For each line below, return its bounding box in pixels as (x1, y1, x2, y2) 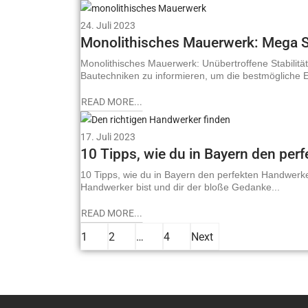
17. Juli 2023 (80, 131, 135, 143)
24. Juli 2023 (80, 19, 135, 31)
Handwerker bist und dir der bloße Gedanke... (80, 181, 280, 193)
